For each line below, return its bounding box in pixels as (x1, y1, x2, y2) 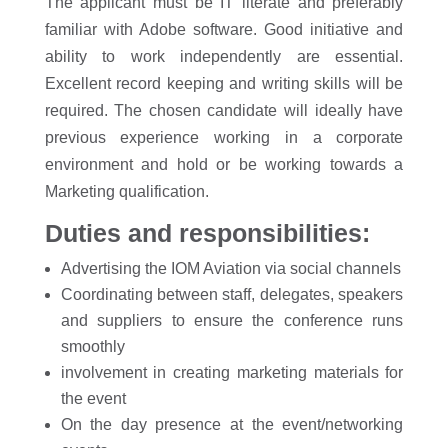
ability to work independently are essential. (44, 48, 404, 65)
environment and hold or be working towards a (44, 156, 404, 173)
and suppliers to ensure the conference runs (60, 312, 404, 329)
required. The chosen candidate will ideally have (44, 102, 404, 119)
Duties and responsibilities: (44, 219, 370, 247)
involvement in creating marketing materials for (60, 364, 404, 381)
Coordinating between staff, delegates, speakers (60, 286, 404, 303)
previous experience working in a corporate (44, 129, 404, 146)
